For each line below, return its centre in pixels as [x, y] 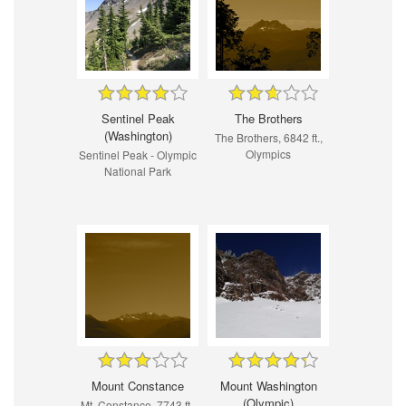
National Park [138, 170]
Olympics [268, 153]
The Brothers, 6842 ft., [268, 137]
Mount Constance [138, 385]
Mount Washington [268, 385]
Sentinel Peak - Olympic [138, 154]
